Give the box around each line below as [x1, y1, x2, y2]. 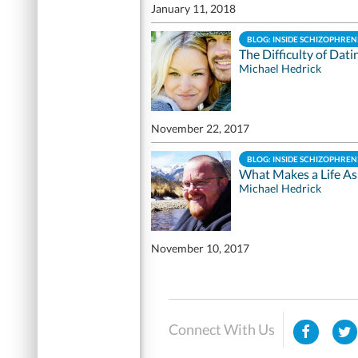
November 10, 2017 [151, 241, 249, 255]
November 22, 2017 [151, 121, 249, 135]
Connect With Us [169, 320, 275, 338]
